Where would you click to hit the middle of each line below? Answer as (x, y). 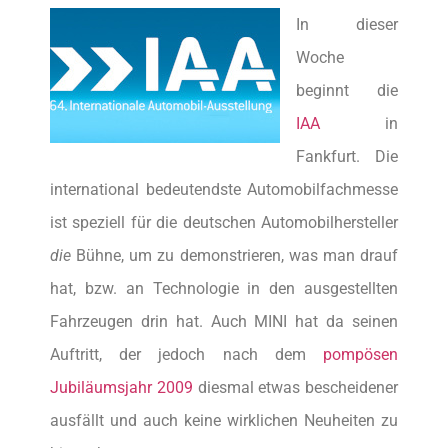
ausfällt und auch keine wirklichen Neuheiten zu (224, 420)
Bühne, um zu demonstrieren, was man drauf (234, 255)
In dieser (347, 24)
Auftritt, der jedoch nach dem (186, 354)
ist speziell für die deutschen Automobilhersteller (224, 222)
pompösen (360, 354)
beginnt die (347, 90)
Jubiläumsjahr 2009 (121, 387)
